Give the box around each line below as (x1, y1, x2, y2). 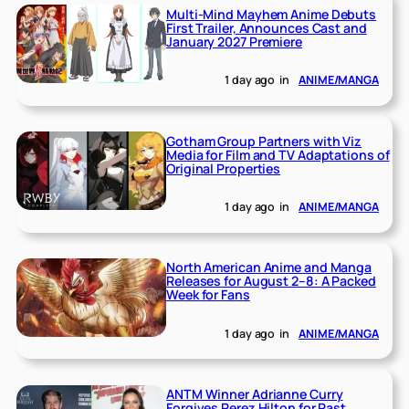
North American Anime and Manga (166, 258, 372, 277)
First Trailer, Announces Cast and (166, 18, 367, 37)
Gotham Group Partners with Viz (166, 131, 362, 150)
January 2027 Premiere (166, 32, 302, 50)
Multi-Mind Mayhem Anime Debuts (166, 5, 377, 23)
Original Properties (166, 159, 281, 177)
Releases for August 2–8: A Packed (166, 272, 376, 290)
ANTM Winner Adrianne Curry (166, 385, 343, 404)
